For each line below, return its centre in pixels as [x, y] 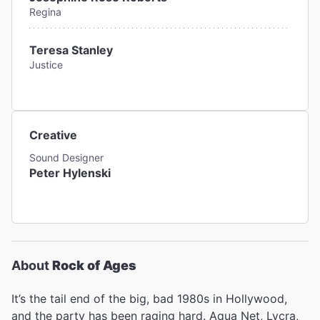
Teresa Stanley [71, 50]
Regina [45, 12]
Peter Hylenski [70, 173]
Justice [46, 65]
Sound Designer [66, 157]
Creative [53, 135]
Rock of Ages [94, 265]
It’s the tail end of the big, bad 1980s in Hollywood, [149, 299]
